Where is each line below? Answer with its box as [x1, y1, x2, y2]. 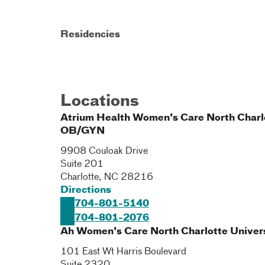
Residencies [60, 30, 120, 40]
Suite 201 [60, 160, 104, 169]
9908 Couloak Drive [60, 147, 148, 156]
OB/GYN [60, 127, 105, 136]
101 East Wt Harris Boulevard [60, 247, 186, 257]
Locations [60, 94, 139, 109]
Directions [60, 186, 111, 195]
